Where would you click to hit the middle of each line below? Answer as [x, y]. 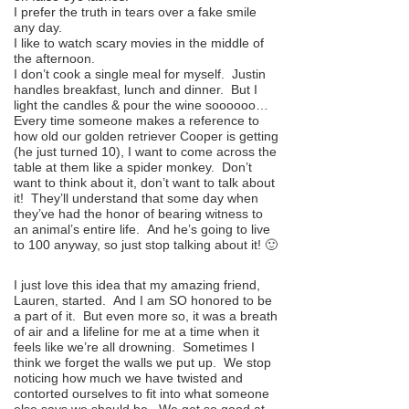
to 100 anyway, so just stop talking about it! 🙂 [146, 244]
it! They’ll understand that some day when [136, 198]
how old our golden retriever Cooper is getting [146, 136]
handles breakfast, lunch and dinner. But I [136, 89]
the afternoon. [54, 58]
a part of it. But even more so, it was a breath [146, 316]
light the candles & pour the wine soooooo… [141, 105]
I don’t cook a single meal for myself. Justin [140, 73]
